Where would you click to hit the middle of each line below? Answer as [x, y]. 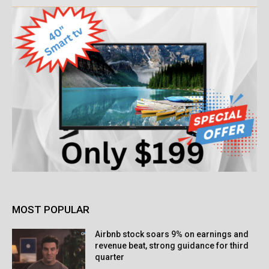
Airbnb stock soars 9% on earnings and [172, 234]
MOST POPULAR [51, 209]
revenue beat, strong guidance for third [172, 245]
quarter [110, 257]
